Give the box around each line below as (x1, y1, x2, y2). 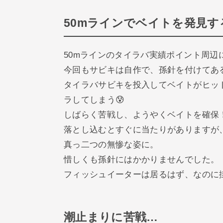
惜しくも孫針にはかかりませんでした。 (64, 155, 220, 165)
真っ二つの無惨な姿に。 (64, 140, 159, 150)
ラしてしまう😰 (64, 95, 125, 105)
